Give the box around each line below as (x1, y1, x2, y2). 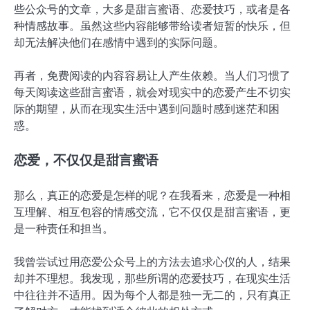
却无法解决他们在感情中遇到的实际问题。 (14, 35, 224, 51)
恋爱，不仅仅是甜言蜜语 (14, 152, 158, 169)
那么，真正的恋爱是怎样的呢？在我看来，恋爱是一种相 (14, 187, 291, 203)
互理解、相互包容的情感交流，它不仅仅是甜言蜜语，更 (14, 203, 291, 220)
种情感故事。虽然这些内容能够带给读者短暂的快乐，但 (14, 18, 291, 35)
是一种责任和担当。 (14, 220, 113, 237)
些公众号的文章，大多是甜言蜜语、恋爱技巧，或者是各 (14, 1, 291, 18)
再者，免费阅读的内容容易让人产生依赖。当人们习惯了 (14, 68, 291, 84)
